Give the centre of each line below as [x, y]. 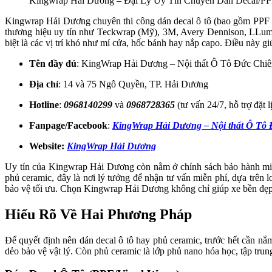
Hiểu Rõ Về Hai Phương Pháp [98, 214]
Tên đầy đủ [53, 63]
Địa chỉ [44, 84]
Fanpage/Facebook [68, 125]
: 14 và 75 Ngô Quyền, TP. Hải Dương [133, 84]
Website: [47, 146]
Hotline [44, 104]
